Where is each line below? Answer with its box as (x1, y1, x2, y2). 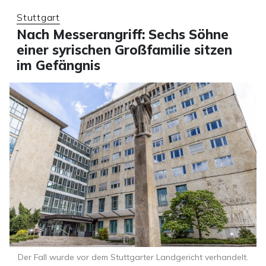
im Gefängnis (17, 56, 100, 74)
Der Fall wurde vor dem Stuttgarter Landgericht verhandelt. (18, 251, 248, 262)
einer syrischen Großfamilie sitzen (17, 41, 232, 58)
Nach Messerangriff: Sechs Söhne (17, 26, 229, 43)
